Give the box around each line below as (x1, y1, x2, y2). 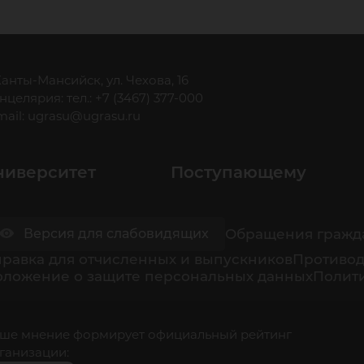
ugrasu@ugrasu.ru (28, 108, 141, 123)
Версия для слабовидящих (24, 226, 209, 241)
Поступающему (171, 162, 306, 182)
